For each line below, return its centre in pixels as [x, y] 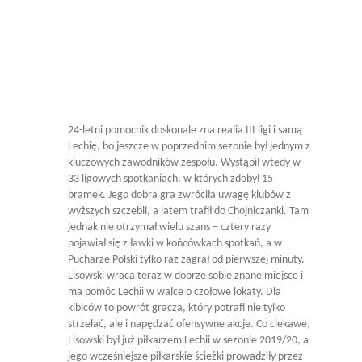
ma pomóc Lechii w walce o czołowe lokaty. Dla [175, 293]
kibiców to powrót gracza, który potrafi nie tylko [177, 309]
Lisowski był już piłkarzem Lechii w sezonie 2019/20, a [188, 341]
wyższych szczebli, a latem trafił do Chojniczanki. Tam [188, 212]
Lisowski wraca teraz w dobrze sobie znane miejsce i [185, 276]
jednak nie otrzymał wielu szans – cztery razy [169, 228]
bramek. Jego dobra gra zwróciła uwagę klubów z [179, 196]
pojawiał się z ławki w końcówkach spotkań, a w [175, 244]
